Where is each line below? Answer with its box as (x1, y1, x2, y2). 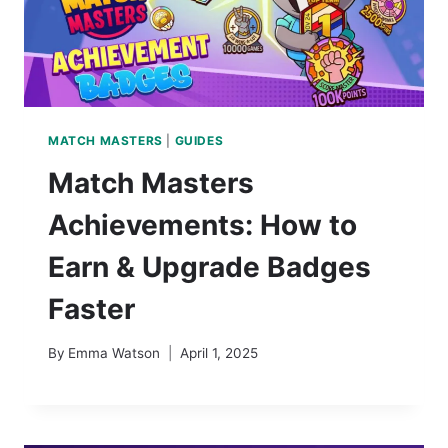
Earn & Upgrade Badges (48, 249, 371, 284)
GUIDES (174, 132, 224, 148)
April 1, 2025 (180, 345, 259, 362)
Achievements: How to (48, 207, 357, 242)
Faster (48, 291, 135, 326)
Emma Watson (68, 345, 161, 362)
